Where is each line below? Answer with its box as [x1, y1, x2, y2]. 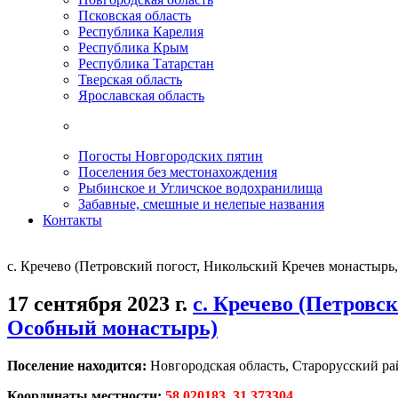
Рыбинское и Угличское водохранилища [78, 180, 322, 195]
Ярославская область [78, 88, 204, 103]
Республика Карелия [78, 24, 203, 39]
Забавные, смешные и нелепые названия [78, 196, 324, 211]
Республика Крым [78, 40, 188, 55]
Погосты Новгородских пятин [78, 148, 263, 163]
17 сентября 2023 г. [7, 291, 187, 315]
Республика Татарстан [78, 56, 214, 71]
